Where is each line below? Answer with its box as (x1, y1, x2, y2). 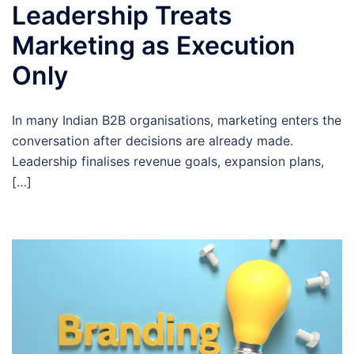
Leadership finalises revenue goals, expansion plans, (12, 153, 324, 169)
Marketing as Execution (12, 29, 296, 61)
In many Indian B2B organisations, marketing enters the (12, 111, 341, 128)
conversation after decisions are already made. (12, 132, 293, 149)
